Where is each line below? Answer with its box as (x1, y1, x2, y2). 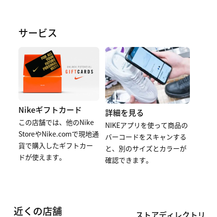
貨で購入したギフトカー (18, 140, 93, 151)
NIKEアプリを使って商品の (105, 120, 188, 130)
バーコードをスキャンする (105, 131, 186, 141)
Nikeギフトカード (18, 104, 82, 116)
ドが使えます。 (18, 152, 66, 162)
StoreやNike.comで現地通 (18, 129, 99, 139)
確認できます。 (105, 155, 153, 165)
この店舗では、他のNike (18, 117, 94, 127)
